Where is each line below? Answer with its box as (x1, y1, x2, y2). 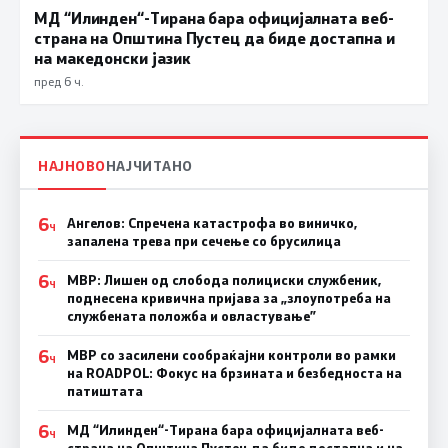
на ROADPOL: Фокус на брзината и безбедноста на (66, 363, 402, 382)
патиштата (66, 381, 143, 400)
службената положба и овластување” (66, 306, 316, 325)
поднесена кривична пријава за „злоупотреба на (66, 288, 391, 307)
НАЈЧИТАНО (105, 155, 193, 175)
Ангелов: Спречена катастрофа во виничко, (66, 213, 357, 232)
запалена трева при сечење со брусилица (66, 231, 341, 250)
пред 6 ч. (34, 73, 83, 90)
